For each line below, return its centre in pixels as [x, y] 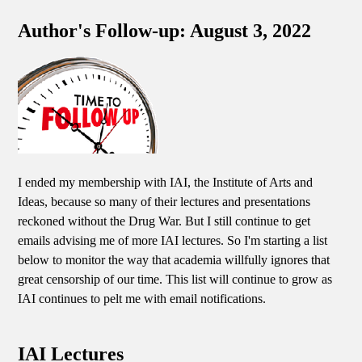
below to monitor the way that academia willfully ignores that [174, 259]
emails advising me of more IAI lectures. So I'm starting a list [173, 240]
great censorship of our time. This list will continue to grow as [175, 279]
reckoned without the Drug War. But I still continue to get [164, 221]
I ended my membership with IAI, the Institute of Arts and [166, 182]
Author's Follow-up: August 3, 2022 [165, 31]
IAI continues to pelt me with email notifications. [142, 298]
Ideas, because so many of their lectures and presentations [164, 201]
